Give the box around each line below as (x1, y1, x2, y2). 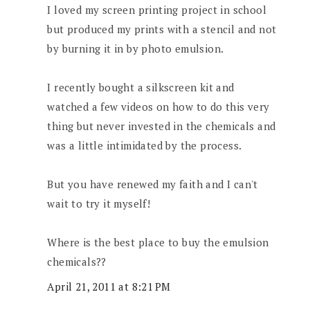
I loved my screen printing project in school (47, 3, 267, 17)
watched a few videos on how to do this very (47, 100, 270, 114)
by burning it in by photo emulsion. (47, 42, 224, 56)
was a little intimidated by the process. (47, 138, 242, 153)
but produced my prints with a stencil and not (47, 22, 277, 37)
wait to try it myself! (47, 197, 151, 211)
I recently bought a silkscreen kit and (47, 80, 235, 95)
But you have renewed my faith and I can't (47, 177, 258, 192)
